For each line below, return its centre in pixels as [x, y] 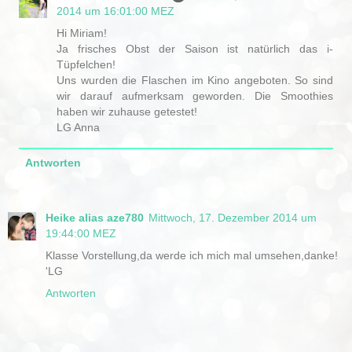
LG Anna [79, 127]
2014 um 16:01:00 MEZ [116, 11]
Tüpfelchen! [86, 64]
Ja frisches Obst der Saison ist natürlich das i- [195, 48]
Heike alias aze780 [95, 218]
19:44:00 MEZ [81, 234]
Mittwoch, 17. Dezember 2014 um [233, 218]
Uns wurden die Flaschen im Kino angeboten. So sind [195, 80]
